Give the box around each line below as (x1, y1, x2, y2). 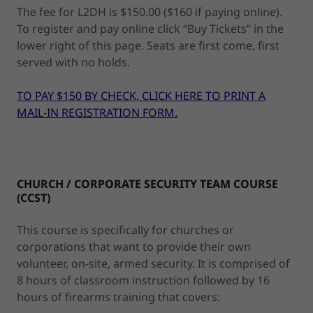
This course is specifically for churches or (17, 221, 234, 238)
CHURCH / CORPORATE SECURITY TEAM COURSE (17, 175, 278, 191)
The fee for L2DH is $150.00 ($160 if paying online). (17, 3, 282, 20)
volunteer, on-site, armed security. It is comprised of (17, 255, 290, 271)
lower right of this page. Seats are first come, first (17, 37, 279, 53)
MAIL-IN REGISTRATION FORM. (17, 104, 177, 120)
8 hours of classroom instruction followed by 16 (17, 272, 270, 288)
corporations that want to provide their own (17, 238, 251, 254)
